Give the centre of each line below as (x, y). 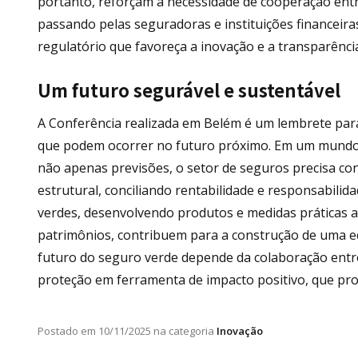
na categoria (183, 331)
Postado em (67, 331)
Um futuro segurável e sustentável (189, 90)
